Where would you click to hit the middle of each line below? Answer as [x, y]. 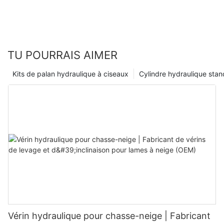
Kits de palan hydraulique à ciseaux [70, 74]
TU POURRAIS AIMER [62, 55]
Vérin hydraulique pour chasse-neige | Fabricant [109, 216]
